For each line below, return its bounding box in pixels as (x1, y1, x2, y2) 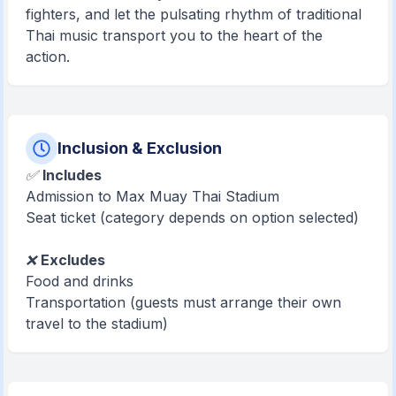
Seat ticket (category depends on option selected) (26, 209, 360, 226)
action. (26, 48, 71, 65)
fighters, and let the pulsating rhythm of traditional (26, 5, 362, 23)
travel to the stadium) (26, 315, 169, 332)
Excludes (41, 251, 106, 269)
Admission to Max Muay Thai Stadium (26, 187, 280, 205)
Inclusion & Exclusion (57, 139, 223, 157)
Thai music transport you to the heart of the (26, 27, 324, 44)
